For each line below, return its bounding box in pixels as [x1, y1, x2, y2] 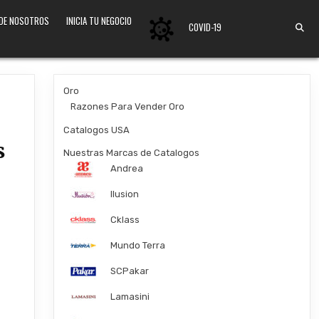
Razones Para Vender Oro [70, 101, 184, 112]
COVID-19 [188, 20, 221, 35]
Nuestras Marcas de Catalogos [63, 147, 199, 158]
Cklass [110, 214, 140, 225]
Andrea [110, 163, 143, 174]
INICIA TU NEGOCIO [66, 13, 132, 28]
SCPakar [110, 266, 149, 276]
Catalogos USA [63, 125, 130, 135]
